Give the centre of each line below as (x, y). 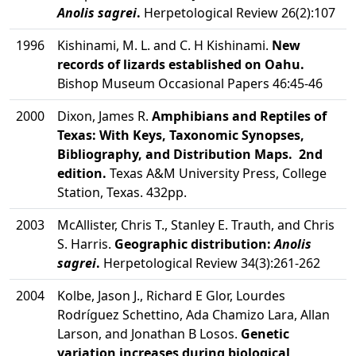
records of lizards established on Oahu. (181, 64)
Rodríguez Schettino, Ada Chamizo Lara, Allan (193, 315)
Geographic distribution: (194, 244)
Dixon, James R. (104, 116)
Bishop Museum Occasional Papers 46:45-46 (190, 83)
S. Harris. (86, 244)
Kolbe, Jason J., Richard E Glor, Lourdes (171, 296)
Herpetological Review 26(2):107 (238, 13)
